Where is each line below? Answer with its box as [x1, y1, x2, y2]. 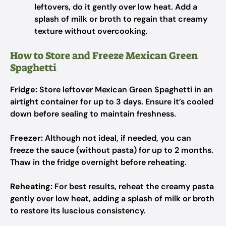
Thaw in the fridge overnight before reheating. [10, 157, 187, 167]
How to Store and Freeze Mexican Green [10, 49, 198, 62]
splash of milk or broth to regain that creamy [34, 14, 207, 24]
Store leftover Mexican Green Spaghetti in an [37, 84, 213, 95]
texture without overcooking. [34, 26, 148, 36]
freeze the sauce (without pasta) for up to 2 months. [10, 145, 213, 155]
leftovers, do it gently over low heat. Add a [34, 2, 197, 12]
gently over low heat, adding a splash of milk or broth [10, 193, 214, 204]
